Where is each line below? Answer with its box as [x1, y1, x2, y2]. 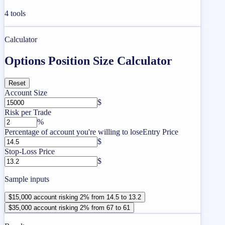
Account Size [5, 88, 47, 97]
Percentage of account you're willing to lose [5, 127, 143, 136]
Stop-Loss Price [5, 147, 55, 156]
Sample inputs [5, 174, 49, 183]
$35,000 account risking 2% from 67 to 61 [9, 203, 130, 211]
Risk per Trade [5, 107, 51, 117]
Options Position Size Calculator [5, 54, 172, 67]
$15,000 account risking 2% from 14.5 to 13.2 [9, 193, 141, 201]
